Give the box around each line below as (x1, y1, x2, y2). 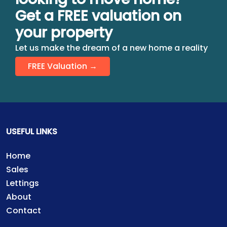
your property (15, 23, 112, 43)
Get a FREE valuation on (15, 6, 181, 26)
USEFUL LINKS (6, 126, 57, 138)
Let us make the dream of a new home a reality (15, 42, 208, 54)
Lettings (6, 177, 39, 190)
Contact (6, 205, 41, 217)
